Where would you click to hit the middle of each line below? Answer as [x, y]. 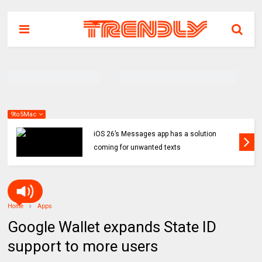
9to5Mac [25, 114]
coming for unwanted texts [137, 147]
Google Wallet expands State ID [112, 227]
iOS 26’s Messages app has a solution [155, 134]
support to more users [83, 246]
